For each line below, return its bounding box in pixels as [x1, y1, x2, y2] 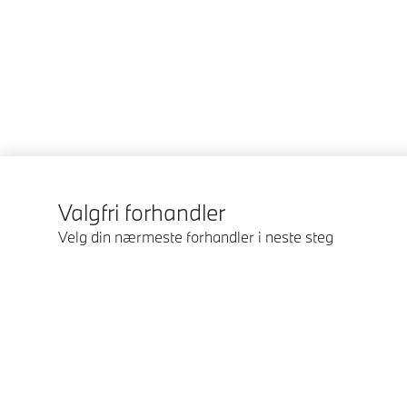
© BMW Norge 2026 [15, 319, 151, 338]
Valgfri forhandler [58, 197, 225, 228]
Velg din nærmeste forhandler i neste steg [58, 227, 333, 247]
